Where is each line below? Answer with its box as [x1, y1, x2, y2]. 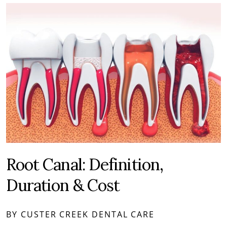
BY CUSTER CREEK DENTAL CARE [6, 208, 155, 220]
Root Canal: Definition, [6, 154, 164, 175]
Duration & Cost [6, 174, 120, 196]
